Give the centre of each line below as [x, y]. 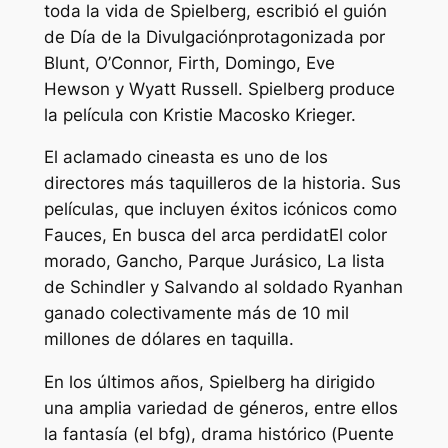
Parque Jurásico [252, 261]
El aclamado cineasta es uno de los [185, 157]
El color [357, 235]
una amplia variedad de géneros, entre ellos [220, 408]
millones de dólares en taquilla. [168, 339]
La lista [355, 261]
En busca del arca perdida [217, 235]
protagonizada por [311, 36]
